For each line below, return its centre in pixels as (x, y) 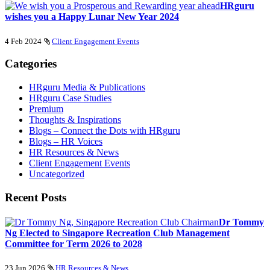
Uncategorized (57, 174)
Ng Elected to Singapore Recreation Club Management (117, 233)
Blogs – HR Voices (66, 141)
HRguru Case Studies (70, 98)
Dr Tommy (241, 222)
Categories (31, 64)
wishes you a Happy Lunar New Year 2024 (92, 17)
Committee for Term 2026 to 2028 (74, 243)
